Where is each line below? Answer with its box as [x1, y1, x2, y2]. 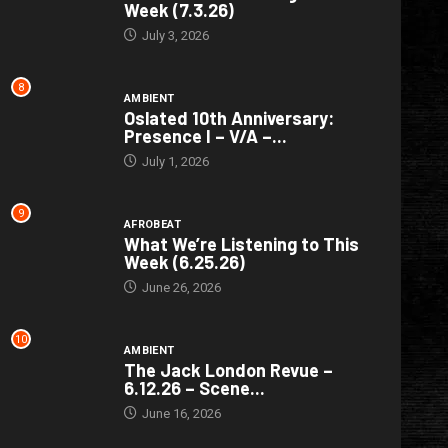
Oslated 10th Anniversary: [123, 107, 334, 130]
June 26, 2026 [138, 280, 221, 296]
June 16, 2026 [138, 406, 221, 422]
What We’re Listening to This [123, 233, 359, 256]
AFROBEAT [123, 218, 182, 232]
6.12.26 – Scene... [123, 377, 265, 400]
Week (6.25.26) [123, 251, 245, 274]
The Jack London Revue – [123, 359, 333, 382]
